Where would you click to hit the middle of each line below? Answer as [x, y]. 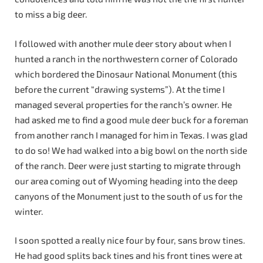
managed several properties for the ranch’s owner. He [123, 104]
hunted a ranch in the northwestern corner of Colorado [126, 58]
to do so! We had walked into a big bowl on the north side [131, 150]
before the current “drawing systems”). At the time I [120, 89]
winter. [29, 211]
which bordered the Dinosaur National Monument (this [126, 74]
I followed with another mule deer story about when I [123, 43]
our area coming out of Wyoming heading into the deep [126, 181]
